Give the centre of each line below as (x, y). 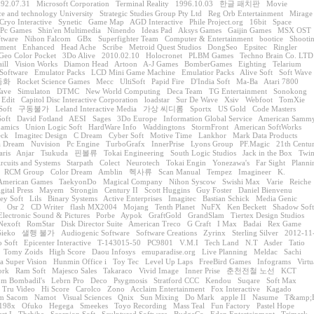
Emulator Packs (60, 72)
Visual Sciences (87, 297)
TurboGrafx (125, 144)
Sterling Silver (255, 233)
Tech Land (222, 243)
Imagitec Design (41, 135)
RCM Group (24, 172)
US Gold (232, 109)
